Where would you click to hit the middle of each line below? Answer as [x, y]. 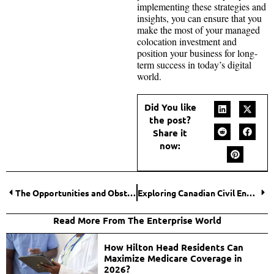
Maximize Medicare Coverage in [173, 258]
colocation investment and [187, 41]
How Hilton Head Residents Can [173, 247]
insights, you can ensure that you [199, 18]
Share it [170, 132]
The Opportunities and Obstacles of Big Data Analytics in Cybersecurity [131, 192]
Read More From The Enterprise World [137, 220]
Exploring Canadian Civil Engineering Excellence [251, 192]
